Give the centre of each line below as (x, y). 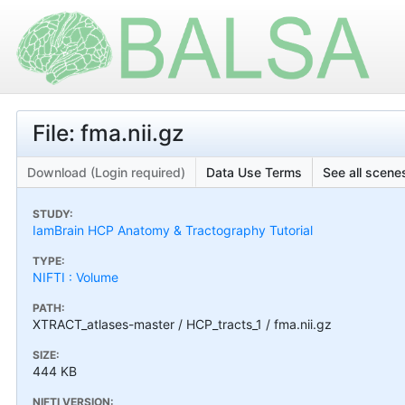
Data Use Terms (254, 172)
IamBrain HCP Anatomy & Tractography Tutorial (173, 230)
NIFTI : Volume (75, 277)
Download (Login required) (106, 172)
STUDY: (53, 213)
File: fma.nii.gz (108, 133)
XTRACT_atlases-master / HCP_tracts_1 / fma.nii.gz (182, 324)
